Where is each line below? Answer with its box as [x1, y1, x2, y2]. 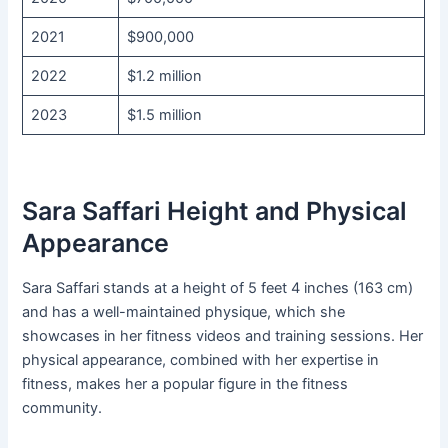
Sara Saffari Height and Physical [22, 195, 408, 226]
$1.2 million [126, 67, 202, 86]
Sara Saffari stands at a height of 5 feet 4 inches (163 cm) [22, 279, 414, 298]
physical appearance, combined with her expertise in [22, 351, 380, 370]
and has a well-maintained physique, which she [22, 303, 346, 322]
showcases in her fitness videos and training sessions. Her [22, 327, 424, 346]
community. [22, 399, 103, 418]
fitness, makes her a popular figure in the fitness [22, 375, 349, 394]
